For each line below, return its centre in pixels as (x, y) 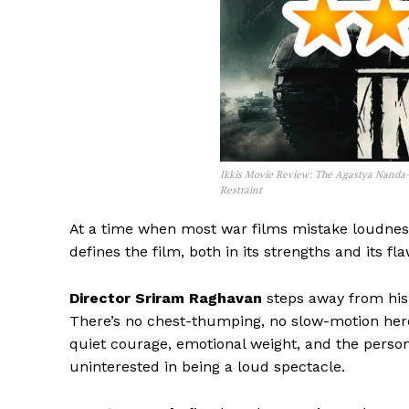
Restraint (241, 190)
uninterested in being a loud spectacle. (207, 367)
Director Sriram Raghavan (166, 299)
